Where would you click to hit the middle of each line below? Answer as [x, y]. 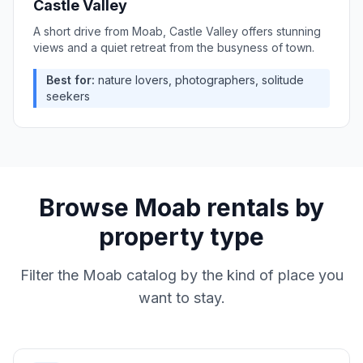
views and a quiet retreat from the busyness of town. [174, 47]
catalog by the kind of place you [233, 275]
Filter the [51, 275]
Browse [87, 207]
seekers [68, 96]
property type [181, 237]
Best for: [70, 80]
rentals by [263, 207]
